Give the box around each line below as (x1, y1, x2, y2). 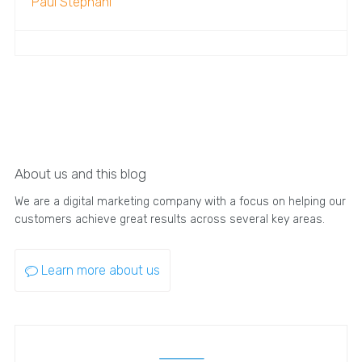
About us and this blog (14, 165, 146, 182)
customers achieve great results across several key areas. (14, 212, 325, 226)
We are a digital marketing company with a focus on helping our (14, 194, 346, 208)
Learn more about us (40, 262, 160, 278)
